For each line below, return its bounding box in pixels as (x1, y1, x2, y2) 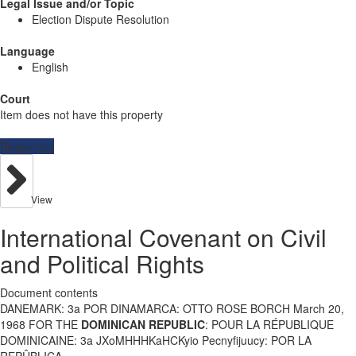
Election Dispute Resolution (32, 11, 169, 27)
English (32, 59, 68, 75)
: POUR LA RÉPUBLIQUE (205, 316, 334, 332)
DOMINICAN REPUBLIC (81, 316, 205, 332)
